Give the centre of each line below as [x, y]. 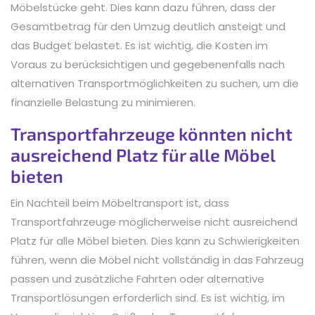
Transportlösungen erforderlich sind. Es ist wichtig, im [148, 297]
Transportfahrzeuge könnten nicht [152, 133]
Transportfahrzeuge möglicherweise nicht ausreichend [154, 221]
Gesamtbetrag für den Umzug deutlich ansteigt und [148, 26]
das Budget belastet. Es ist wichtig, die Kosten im [139, 45]
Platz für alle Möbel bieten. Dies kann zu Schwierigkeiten [155, 240]
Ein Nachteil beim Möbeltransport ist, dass [120, 202]
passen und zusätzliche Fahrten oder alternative [137, 278]
